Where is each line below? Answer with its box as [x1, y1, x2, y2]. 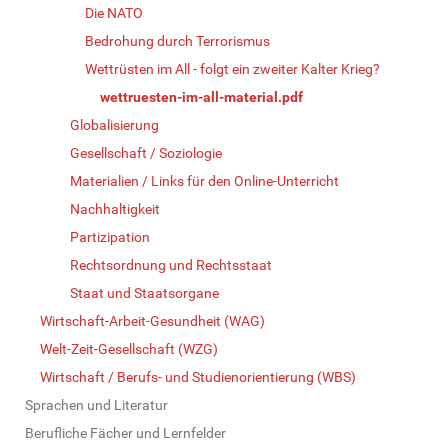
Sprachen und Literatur [25, 396, 168, 413]
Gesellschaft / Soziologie [70, 144, 222, 161]
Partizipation [70, 228, 150, 245]
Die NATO [85, 4, 143, 21]
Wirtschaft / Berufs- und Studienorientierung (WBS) [40, 368, 356, 385]
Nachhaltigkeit [70, 200, 160, 217]
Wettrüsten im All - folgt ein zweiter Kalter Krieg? [85, 60, 380, 77]
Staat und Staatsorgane [70, 284, 219, 301]
